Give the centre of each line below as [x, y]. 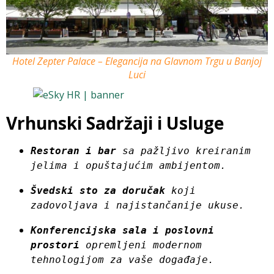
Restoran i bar [73, 151]
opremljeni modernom [141, 245]
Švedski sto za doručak [98, 191]
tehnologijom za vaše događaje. [122, 260]
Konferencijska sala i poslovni [122, 231]
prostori [55, 245]
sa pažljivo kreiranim [183, 151]
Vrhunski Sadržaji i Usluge [115, 123]
